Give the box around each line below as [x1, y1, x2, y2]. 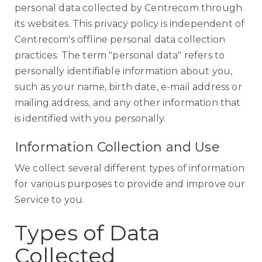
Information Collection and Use [15, 139, 220, 155]
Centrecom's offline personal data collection [15, 34, 226, 45]
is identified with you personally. [15, 113, 166, 124]
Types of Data [15, 220, 160, 246]
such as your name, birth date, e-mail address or [15, 81, 242, 92]
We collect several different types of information [15, 163, 244, 174]
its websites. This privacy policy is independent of [15, 18, 245, 29]
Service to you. [15, 194, 85, 205]
